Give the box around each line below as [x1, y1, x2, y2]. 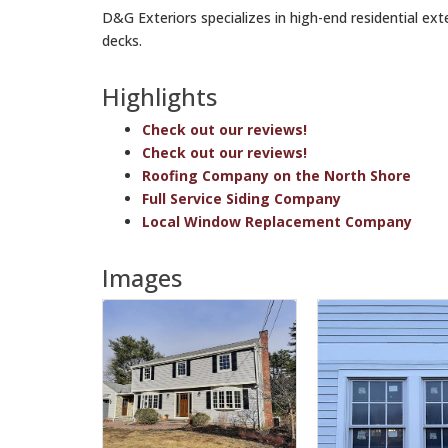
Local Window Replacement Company [142, 212, 412, 231]
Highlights [102, 80, 217, 113]
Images [102, 261, 182, 294]
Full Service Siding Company [142, 189, 341, 208]
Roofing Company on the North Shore [142, 166, 411, 185]
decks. [102, 31, 142, 50]
